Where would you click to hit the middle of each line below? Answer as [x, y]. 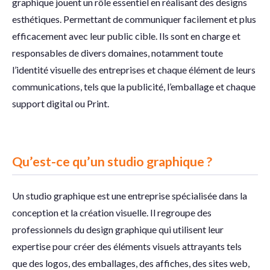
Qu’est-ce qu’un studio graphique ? [112, 162]
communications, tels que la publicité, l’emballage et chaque [134, 86]
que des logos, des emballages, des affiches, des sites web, [131, 263]
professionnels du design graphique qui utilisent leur [118, 229]
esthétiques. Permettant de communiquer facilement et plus [134, 19]
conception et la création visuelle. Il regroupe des [112, 212]
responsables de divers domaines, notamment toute [118, 53]
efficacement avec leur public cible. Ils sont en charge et [126, 36]
